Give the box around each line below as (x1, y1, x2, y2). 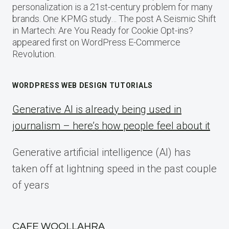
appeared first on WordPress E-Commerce (12, 37, 180, 48)
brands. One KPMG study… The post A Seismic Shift (12, 13, 216, 24)
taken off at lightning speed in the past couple (12, 163, 217, 175)
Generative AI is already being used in (12, 103, 181, 116)
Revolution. (12, 49, 56, 59)
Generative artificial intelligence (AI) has (12, 146, 191, 158)
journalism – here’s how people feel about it (12, 120, 210, 132)
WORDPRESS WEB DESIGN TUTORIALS (12, 81, 153, 89)
